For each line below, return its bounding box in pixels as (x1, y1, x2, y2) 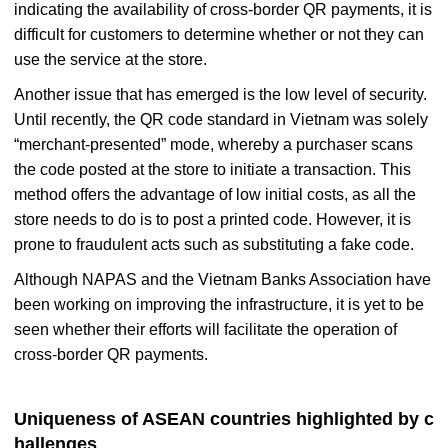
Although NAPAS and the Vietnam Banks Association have (14, 270, 431, 288)
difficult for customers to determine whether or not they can (14, 25, 424, 43)
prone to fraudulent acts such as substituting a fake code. (14, 235, 414, 253)
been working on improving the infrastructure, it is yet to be (14, 295, 424, 313)
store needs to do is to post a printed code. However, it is (14, 210, 411, 228)
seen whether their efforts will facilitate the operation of (14, 320, 397, 338)
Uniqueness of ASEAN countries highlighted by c (14, 408, 434, 429)
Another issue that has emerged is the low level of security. (14, 85, 427, 103)
